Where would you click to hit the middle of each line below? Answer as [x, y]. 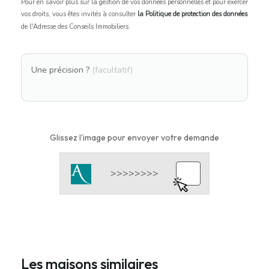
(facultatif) [112, 70]
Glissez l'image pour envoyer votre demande [134, 137]
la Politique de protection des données [192, 14]
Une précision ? [62, 70]
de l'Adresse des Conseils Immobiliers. [76, 26]
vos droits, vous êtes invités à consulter [79, 14]
